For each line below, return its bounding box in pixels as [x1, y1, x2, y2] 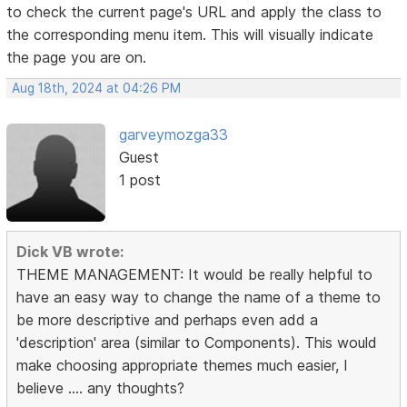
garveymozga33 [118, 124, 228, 144]
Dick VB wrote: [16, 243, 124, 262]
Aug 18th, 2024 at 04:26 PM [12, 80, 182, 95]
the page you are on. [6, 47, 147, 66]
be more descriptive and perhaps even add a [16, 311, 319, 330]
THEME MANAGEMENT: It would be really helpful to [16, 265, 373, 284]
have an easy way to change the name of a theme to [16, 288, 382, 307]
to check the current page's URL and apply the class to [6, 2, 382, 21]
